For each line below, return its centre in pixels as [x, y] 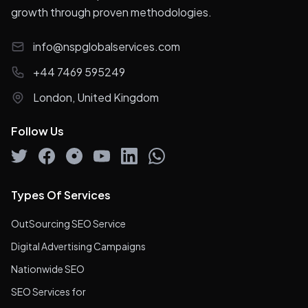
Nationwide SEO [48, 269]
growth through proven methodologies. [111, 12]
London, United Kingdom [96, 98]
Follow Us [37, 131]
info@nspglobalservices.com [107, 47]
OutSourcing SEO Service [68, 224]
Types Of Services [61, 195]
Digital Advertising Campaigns [78, 246]
